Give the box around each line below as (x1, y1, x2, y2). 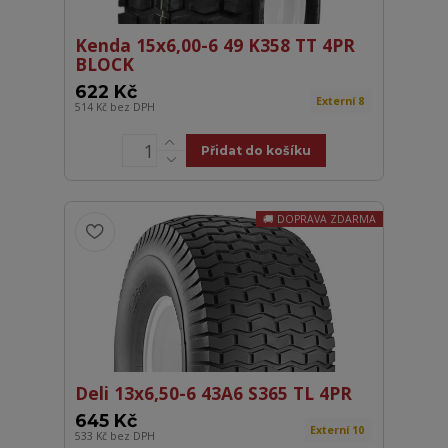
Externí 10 (310, 423, 368, 438)
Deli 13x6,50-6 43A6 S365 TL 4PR (75, 381, 353, 406)
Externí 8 (316, 94, 368, 109)
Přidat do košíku (200, 143, 311, 159)
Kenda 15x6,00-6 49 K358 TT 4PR (75, 33, 356, 58)
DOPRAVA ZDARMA (276, 212, 376, 227)
